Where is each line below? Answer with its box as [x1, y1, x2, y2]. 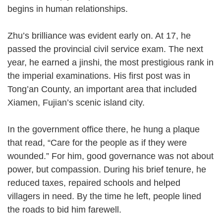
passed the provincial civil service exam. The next [7, 44, 203, 54]
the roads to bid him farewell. [7, 204, 133, 215]
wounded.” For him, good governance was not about [7, 151, 214, 161]
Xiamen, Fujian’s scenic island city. [7, 97, 156, 108]
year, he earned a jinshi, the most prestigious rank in [7, 57, 214, 67]
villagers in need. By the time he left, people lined [7, 191, 201, 201]
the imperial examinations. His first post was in [7, 70, 190, 81]
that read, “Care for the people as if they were [7, 137, 187, 148]
